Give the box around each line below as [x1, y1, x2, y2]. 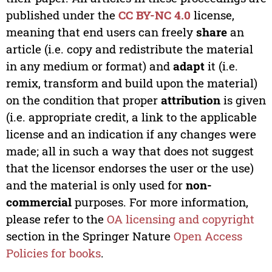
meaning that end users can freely [5, 24, 196, 40]
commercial [5, 194, 72, 210]
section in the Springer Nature [5, 228, 174, 244]
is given [220, 92, 266, 108]
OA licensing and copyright [106, 211, 254, 227]
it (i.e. [204, 58, 238, 74]
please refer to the [5, 211, 107, 227]
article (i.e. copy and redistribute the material [5, 41, 253, 57]
